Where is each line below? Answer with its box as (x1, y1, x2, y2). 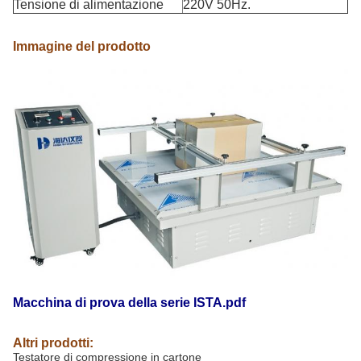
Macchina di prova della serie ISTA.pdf (13, 295, 246, 309)
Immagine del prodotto (13, 39, 151, 53)
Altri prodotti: (13, 335, 93, 350)
